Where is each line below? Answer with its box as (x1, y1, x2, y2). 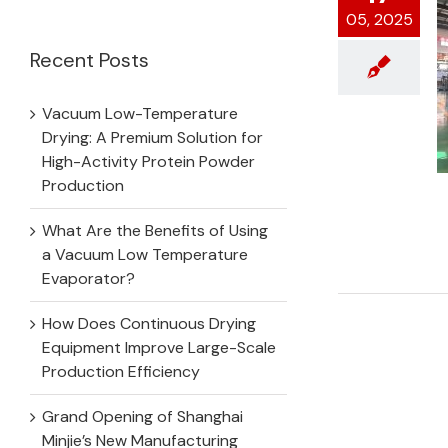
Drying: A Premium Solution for (42, 126, 263, 148)
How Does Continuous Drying (42, 312, 256, 334)
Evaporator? (42, 267, 135, 289)
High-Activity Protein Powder (42, 150, 255, 172)
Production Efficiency (42, 360, 200, 382)
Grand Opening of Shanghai (42, 405, 243, 427)
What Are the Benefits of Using (42, 219, 268, 241)
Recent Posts (30, 47, 149, 73)
